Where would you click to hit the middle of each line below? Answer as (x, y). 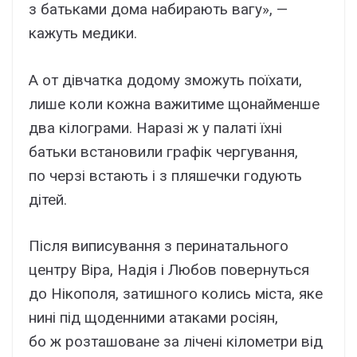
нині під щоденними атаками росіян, (153, 318)
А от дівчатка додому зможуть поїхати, (165, 80)
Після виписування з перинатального (159, 246)
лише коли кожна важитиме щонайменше (174, 104)
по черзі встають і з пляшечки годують (165, 175)
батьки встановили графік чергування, (163, 151)
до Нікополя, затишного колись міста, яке (176, 294)
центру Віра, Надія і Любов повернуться (169, 270)
